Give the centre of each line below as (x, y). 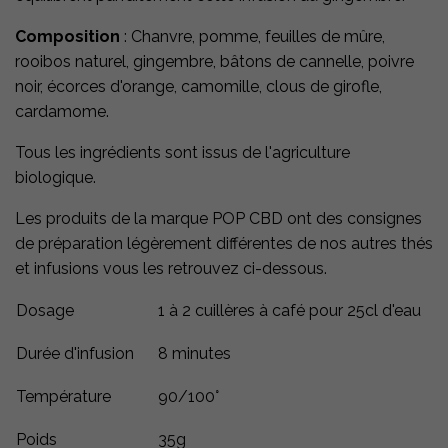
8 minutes (194, 354)
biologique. (55, 178)
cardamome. (62, 112)
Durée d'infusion (75, 354)
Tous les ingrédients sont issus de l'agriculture (182, 153)
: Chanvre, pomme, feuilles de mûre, (252, 37)
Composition (67, 37)
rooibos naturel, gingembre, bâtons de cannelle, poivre (214, 62)
